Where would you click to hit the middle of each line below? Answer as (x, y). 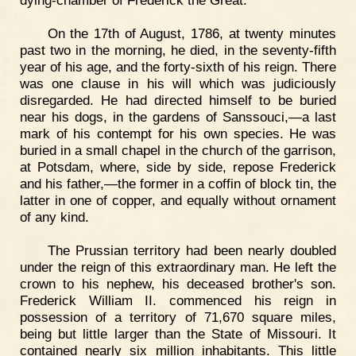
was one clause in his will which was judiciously (178, 83)
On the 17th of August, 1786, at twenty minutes (192, 33)
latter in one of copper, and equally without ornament (178, 200)
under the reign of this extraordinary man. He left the (178, 267)
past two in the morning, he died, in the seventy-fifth (178, 50)
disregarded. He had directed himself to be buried (178, 100)
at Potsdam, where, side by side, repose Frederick (178, 166)
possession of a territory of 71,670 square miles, (178, 317)
